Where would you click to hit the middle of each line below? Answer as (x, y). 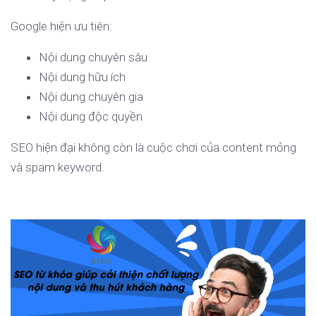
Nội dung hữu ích (82, 77)
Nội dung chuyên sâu (93, 57)
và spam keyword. (57, 168)
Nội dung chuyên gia (91, 97)
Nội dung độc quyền (91, 117)
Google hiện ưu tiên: (61, 26)
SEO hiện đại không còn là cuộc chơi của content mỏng (153, 148)
